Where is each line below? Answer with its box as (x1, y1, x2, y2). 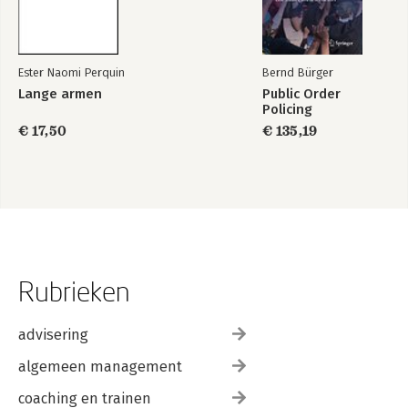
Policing (262, 101, 312, 117)
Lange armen (18, 86, 102, 102)
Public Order (262, 86, 341, 102)
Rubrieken (18, 275, 130, 307)
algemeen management (18, 358, 182, 375)
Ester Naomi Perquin (18, 66, 125, 79)
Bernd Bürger (262, 66, 333, 79)
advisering (18, 326, 88, 343)
